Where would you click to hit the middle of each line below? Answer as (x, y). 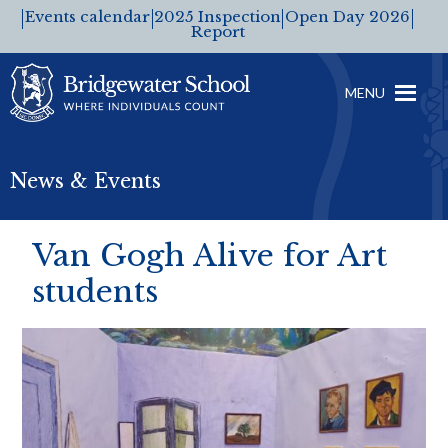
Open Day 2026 (348, 17)
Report (217, 32)
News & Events (85, 181)
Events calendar (88, 17)
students (95, 291)
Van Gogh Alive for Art (210, 255)
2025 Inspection (218, 17)
